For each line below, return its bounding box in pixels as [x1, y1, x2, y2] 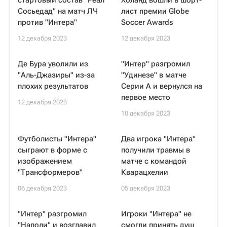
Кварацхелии [121, 168, 168, 177]
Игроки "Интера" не [121, 209, 192, 218]
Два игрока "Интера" [121, 134, 196, 143]
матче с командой [121, 157, 186, 166]
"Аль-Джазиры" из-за [18, 70, 95, 80]
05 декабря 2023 [121, 184, 170, 192]
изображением [18, 157, 72, 166]
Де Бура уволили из [18, 59, 88, 68]
